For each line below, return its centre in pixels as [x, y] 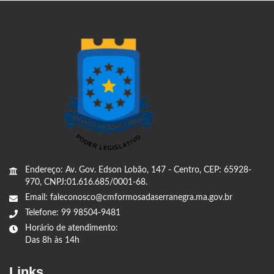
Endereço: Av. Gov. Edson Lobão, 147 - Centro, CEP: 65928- [138, 170]
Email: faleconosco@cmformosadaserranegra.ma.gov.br [129, 197]
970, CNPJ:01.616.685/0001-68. [86, 182]
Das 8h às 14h [52, 240]
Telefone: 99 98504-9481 [73, 213]
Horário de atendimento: [72, 228]
